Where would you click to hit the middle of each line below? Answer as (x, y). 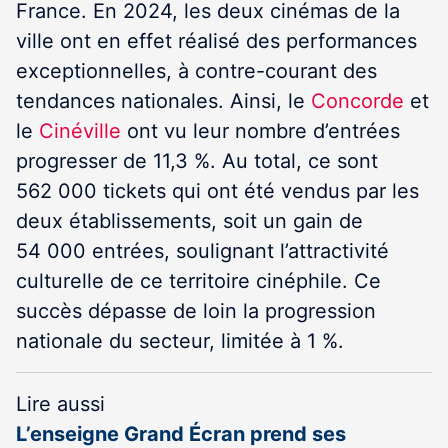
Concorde (357, 101)
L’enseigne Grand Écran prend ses (181, 434)
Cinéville (80, 131)
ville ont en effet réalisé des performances (216, 41)
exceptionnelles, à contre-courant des (196, 71)
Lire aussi (60, 404)
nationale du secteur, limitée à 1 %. (180, 341)
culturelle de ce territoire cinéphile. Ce (198, 281)
